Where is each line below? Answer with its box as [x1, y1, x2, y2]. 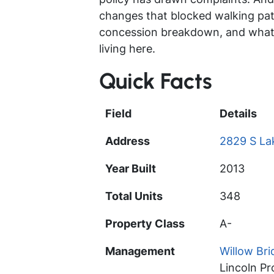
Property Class [105, 217, 185, 231]
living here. [99, 42, 155, 56]
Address [105, 135, 150, 148]
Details [220, 107, 257, 120]
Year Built [105, 162, 156, 176]
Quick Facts [99, 68, 212, 95]
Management [105, 245, 175, 258]
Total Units [105, 190, 163, 203]
